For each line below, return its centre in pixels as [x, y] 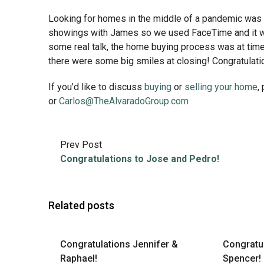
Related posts [81, 205]
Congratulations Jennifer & [119, 244]
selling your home [221, 87]
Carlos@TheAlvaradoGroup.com [124, 101]
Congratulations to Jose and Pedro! [140, 159]
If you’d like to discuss [96, 87]
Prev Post [81, 145]
